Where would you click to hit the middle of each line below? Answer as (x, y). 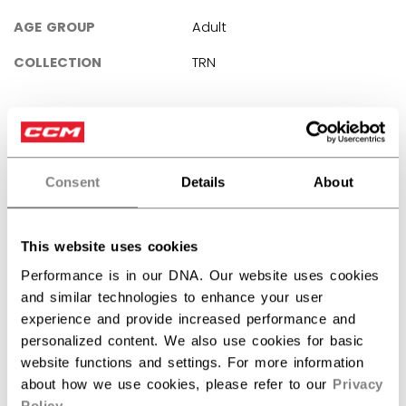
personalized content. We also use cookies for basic (193, 340)
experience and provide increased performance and (188, 318)
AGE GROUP (54, 27)
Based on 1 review (218, 343)
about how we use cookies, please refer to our (177, 383)
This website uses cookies (110, 246)
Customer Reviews (203, 259)
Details (203, 182)
